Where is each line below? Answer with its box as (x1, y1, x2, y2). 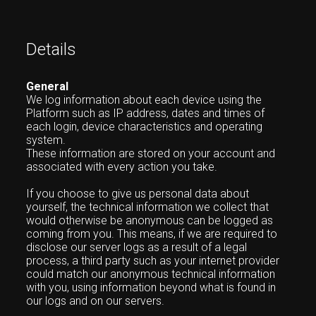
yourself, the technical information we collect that (26, 200, 269, 214)
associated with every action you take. (26, 160, 218, 174)
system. (26, 133, 66, 147)
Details (26, 39, 77, 59)
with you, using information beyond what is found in (26, 281, 276, 294)
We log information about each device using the (26, 93, 262, 107)
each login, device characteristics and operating (26, 120, 263, 133)
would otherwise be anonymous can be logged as (26, 214, 274, 227)
